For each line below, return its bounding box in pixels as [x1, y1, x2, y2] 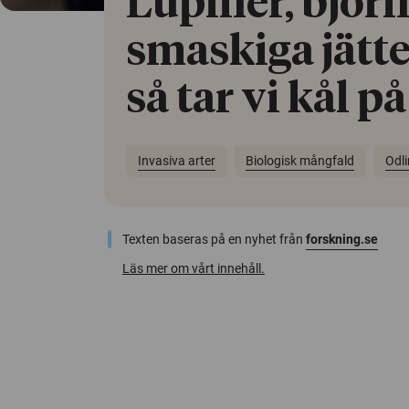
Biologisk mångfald [246, 153, 355, 169]
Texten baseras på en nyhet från [122, 231, 306, 246]
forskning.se [306, 231, 378, 246]
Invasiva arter [137, 153, 215, 169]
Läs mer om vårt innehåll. [122, 260, 265, 276]
